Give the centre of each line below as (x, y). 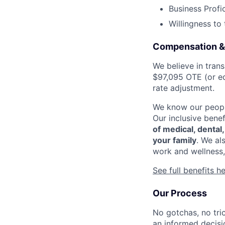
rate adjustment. (184, 88)
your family (175, 140)
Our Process (180, 193)
